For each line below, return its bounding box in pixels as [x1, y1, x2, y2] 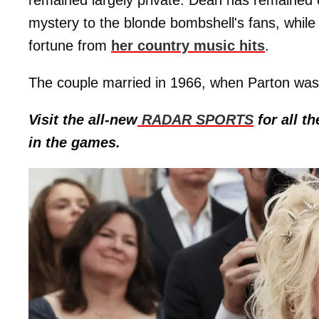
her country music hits [111, 38, 265, 54]
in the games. [28, 135, 120, 151]
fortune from [28, 38, 111, 54]
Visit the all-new [28, 112, 137, 128]
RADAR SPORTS [137, 112, 253, 128]
